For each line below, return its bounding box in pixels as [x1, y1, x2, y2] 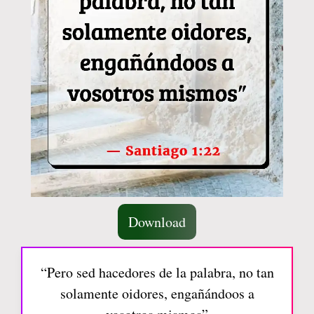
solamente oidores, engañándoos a [60, 284, 254, 303]
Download [128, 212, 186, 232]
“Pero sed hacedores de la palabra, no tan [40, 263, 274, 282]
